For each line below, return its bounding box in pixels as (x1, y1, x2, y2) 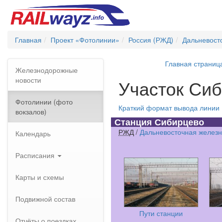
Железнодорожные (15, 65, 78, 75)
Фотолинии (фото (15, 97, 73, 107)
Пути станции (139, 208, 183, 218)
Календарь (15, 128, 51, 138)
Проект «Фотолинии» (51, 35, 119, 45)
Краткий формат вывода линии (118, 103, 220, 112)
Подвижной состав (15, 194, 75, 204)
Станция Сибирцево (114, 115, 205, 128)
